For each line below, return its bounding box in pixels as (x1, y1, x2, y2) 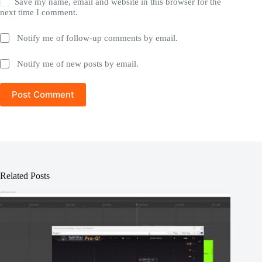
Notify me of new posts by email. (17, 58, 139, 68)
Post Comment (12, 89, 74, 101)
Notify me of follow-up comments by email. (17, 33, 178, 43)
